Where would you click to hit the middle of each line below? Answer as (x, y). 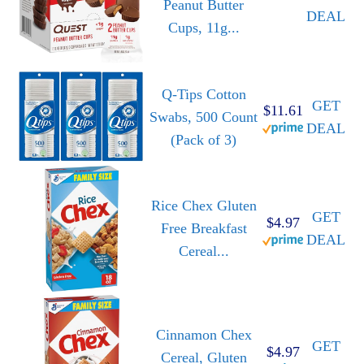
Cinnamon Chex (204, 335)
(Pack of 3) (204, 140)
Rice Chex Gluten (204, 206)
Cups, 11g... (204, 28)
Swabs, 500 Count (204, 117)
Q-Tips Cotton (204, 95)
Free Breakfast (204, 229)
